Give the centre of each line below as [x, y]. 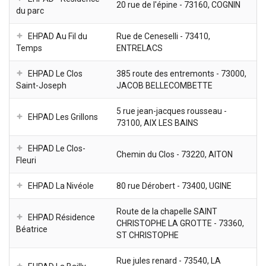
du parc [30, 11]
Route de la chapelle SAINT [167, 212]
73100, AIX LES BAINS [157, 123]
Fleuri [26, 161]
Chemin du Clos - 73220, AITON [175, 155]
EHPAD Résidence [61, 218]
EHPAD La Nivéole [61, 186]
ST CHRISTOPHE [148, 235]
